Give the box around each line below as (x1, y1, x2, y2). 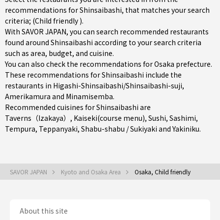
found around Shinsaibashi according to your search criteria (5, 37, 201, 47)
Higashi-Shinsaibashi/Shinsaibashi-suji (53, 81, 182, 90)
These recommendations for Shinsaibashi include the (5, 70, 182, 80)
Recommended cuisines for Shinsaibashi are (5, 102, 151, 112)
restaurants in (5, 81, 53, 90)
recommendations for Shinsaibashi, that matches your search (5, 5, 210, 15)
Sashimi (169, 113, 196, 123)
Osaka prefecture (154, 59, 211, 69)
